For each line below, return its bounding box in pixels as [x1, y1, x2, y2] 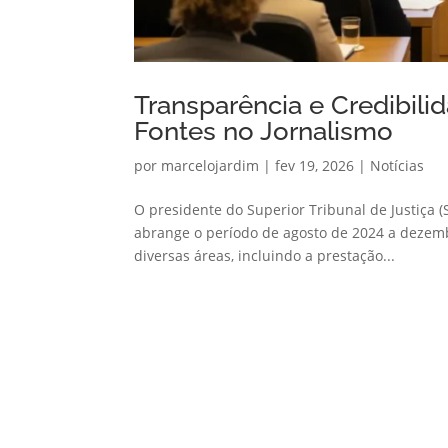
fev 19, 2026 [275, 156, 355, 176]
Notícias [370, 156, 425, 176]
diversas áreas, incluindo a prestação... [134, 246, 396, 266]
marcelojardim [161, 156, 260, 176]
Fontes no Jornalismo [134, 116, 394, 147]
